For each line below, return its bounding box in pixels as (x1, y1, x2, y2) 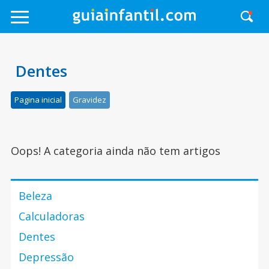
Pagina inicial (14, 94, 62, 105)
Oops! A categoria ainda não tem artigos (10, 144, 220, 158)
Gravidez (72, 94, 106, 105)
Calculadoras (18, 209, 85, 223)
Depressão (18, 250, 74, 264)
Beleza (18, 189, 52, 203)
